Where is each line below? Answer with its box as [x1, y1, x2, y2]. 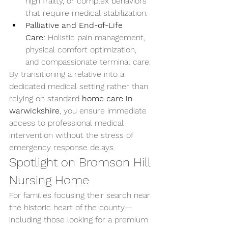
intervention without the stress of [9, 130, 135, 140]
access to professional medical [9, 118, 126, 128]
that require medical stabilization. [25, 8, 148, 18]
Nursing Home [9, 173, 89, 187]
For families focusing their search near [9, 190, 153, 200]
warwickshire [9, 106, 60, 116]
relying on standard [9, 94, 82, 103]
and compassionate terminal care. [25, 57, 151, 67]
